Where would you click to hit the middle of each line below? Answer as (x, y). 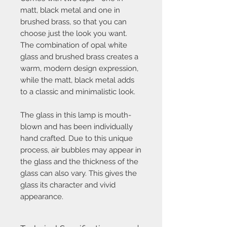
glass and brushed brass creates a (79, 56)
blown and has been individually (77, 126)
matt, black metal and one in (70, 10)
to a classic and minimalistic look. (78, 91)
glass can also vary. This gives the (79, 173)
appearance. (42, 196)
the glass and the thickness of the (79, 161)
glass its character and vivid (68, 185)
